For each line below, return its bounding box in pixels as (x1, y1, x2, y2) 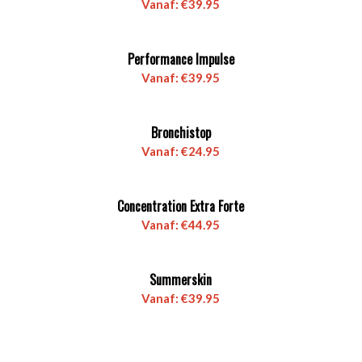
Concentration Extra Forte (117, 196, 245, 216)
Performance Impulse (127, 49, 234, 69)
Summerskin (149, 270, 213, 289)
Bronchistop (150, 123, 211, 142)
